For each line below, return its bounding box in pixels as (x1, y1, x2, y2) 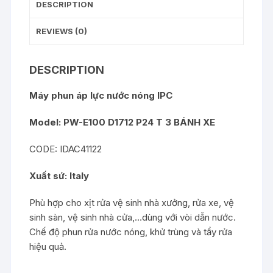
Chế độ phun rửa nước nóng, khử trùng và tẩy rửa (29, 226, 233, 238)
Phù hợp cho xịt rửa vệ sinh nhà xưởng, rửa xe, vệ (29, 197, 235, 208)
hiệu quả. (29, 241, 67, 252)
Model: (29, 116, 64, 128)
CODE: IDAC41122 (29, 143, 102, 155)
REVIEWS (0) (36, 26, 88, 36)
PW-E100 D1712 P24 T (63, 116, 163, 128)
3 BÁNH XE (165, 116, 216, 128)
